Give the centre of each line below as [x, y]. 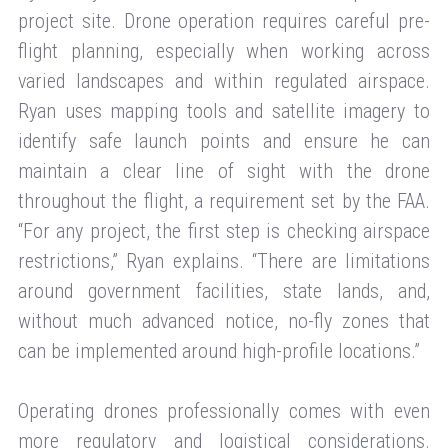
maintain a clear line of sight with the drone [224, 171]
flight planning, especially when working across [224, 51]
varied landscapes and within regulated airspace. [224, 81]
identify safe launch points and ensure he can [224, 141]
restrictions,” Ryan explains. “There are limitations [224, 261]
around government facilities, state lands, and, [224, 291]
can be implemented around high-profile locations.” [219, 351]
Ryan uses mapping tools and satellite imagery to [224, 111]
